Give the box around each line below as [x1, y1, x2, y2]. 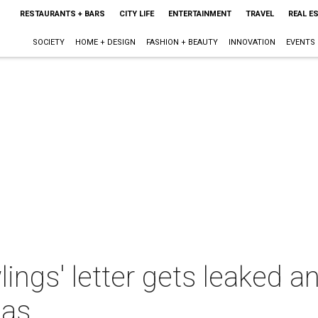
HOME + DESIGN [75, 38, 136, 47]
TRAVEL [245, 9, 274, 18]
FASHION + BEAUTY [146, 38, 218, 47]
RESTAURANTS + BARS [19, 9, 105, 18]
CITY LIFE [119, 9, 154, 18]
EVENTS [285, 38, 315, 47]
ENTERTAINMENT [168, 9, 231, 18]
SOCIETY [32, 38, 65, 47]
